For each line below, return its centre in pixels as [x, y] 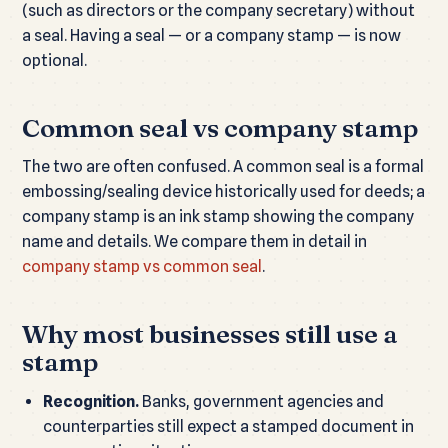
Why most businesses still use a [210, 334]
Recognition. [90, 402]
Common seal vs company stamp [220, 127]
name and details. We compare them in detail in [194, 242]
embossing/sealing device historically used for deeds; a [223, 192]
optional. [54, 60]
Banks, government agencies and [261, 402]
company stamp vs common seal [142, 267]
